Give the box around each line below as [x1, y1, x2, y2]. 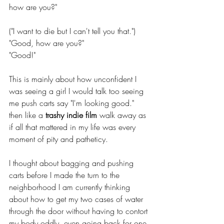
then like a [9, 109, 45, 120]
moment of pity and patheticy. [9, 133, 108, 144]
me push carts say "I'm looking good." [9, 97, 136, 108]
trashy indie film [45, 109, 97, 120]
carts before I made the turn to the [9, 169, 122, 180]
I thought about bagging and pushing [9, 157, 136, 168]
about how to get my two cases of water [9, 193, 145, 204]
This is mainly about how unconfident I [9, 73, 139, 84]
